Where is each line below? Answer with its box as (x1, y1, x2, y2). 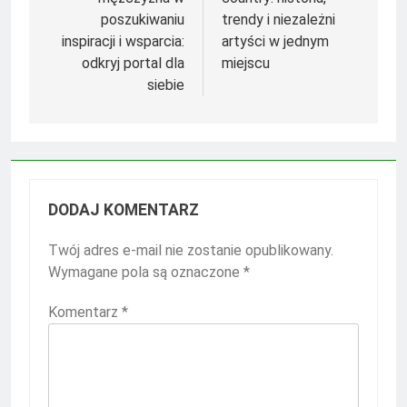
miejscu (222, 54, 270, 72)
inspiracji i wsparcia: (62, 32, 184, 50)
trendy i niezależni (222, 10, 335, 28)
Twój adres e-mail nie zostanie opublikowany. (48, 241, 333, 259)
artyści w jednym (222, 32, 329, 50)
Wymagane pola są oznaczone (48, 263, 243, 281)
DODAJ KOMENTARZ (48, 200, 199, 219)
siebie (147, 75, 184, 94)
